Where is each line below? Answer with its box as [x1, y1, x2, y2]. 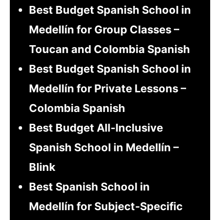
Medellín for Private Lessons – [28, 82, 186, 95]
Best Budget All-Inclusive [28, 121, 163, 135]
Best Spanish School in [28, 180, 150, 193]
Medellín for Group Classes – [28, 23, 179, 36]
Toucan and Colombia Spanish [28, 43, 190, 56]
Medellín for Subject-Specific [28, 200, 183, 213]
